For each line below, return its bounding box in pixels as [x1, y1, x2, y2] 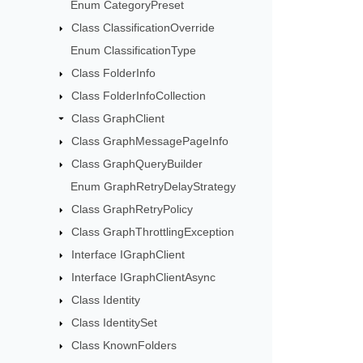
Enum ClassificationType [70, 44, 197, 58]
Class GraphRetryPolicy [71, 203, 194, 216]
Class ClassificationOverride [71, 21, 216, 35]
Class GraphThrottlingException [71, 225, 235, 239]
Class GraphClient [71, 112, 165, 126]
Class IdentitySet [71, 316, 158, 330]
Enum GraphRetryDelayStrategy [70, 180, 237, 194]
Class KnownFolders [71, 339, 177, 352]
